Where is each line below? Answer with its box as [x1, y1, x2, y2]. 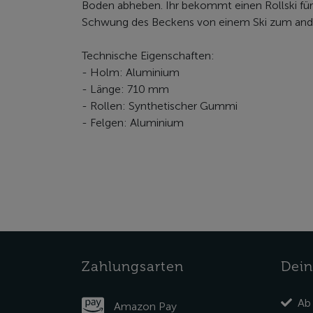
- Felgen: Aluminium [82, 116, 184, 130]
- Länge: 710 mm [82, 82, 169, 96]
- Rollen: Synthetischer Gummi [82, 99, 238, 113]
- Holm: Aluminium [82, 66, 180, 80]
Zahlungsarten [82, 258, 184, 275]
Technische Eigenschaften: [82, 49, 214, 63]
